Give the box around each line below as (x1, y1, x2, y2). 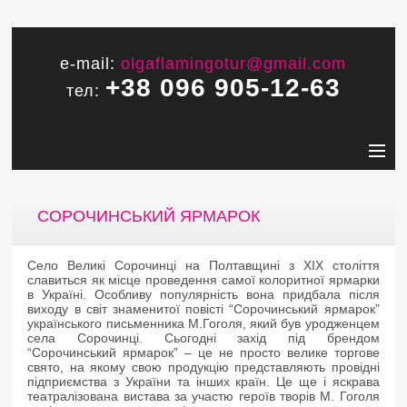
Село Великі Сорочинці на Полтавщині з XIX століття (27, 258, 380, 273)
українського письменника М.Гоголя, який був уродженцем (27, 316, 380, 331)
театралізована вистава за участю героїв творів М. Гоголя (27, 389, 380, 403)
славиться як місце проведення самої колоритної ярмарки (27, 273, 380, 287)
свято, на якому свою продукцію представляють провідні (27, 360, 380, 374)
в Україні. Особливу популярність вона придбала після (27, 287, 380, 302)
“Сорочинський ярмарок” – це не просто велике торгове (27, 345, 380, 360)
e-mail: (60, 55, 122, 73)
